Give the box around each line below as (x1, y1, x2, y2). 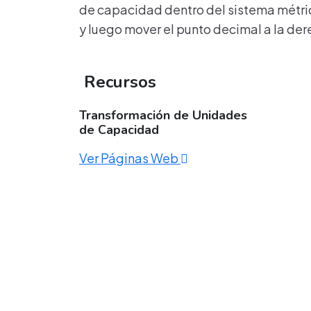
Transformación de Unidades (79, 107, 247, 124)
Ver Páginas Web (79, 150, 180, 166)
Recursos (79, 71, 156, 93)
